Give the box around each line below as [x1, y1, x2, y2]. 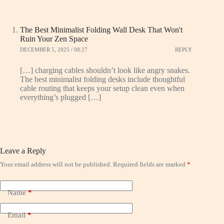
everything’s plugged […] [20, 92, 101, 101]
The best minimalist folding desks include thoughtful [20, 74, 185, 83]
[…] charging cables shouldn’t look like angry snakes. [20, 65, 190, 74]
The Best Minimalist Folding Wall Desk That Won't [20, 25, 182, 34]
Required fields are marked [113, 160, 187, 168]
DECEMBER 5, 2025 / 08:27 [20, 46, 87, 53]
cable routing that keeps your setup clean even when [20, 83, 184, 92]
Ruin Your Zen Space [20, 34, 88, 43]
